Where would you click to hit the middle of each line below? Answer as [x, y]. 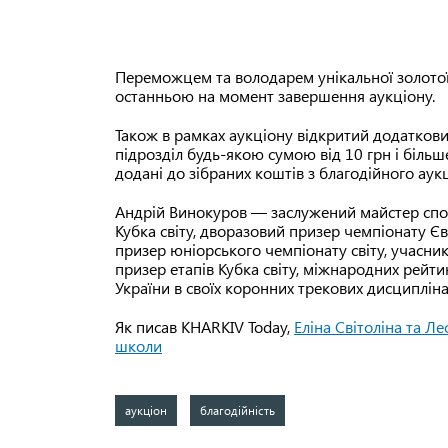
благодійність [237, 410]
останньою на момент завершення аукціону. [275, 96]
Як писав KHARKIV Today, [204, 327]
